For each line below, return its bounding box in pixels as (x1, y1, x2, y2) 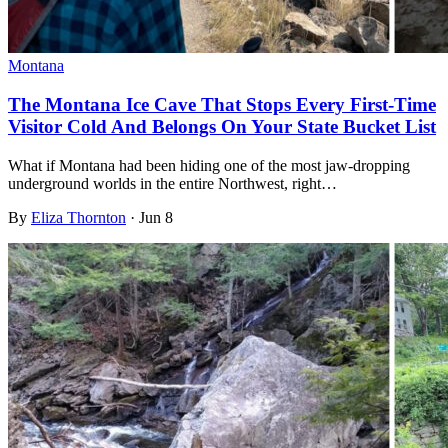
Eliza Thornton (31, 208, 126, 226)
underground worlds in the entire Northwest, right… (8, 174, 337, 192)
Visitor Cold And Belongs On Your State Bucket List (8, 116, 436, 138)
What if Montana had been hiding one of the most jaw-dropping (8, 156, 410, 174)
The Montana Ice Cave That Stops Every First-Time (8, 94, 436, 116)
